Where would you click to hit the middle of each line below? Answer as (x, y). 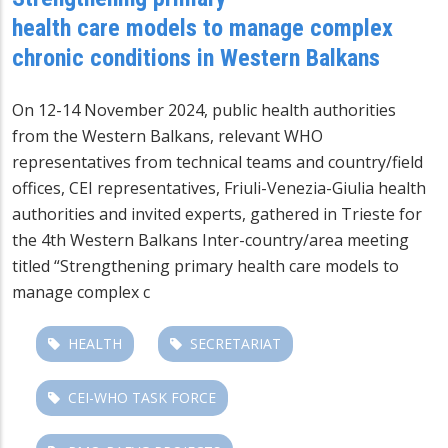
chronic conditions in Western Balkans (196, 57)
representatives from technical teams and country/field (217, 161)
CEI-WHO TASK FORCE (142, 397)
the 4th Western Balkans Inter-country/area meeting (210, 239)
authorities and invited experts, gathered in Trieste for (217, 213)
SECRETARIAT (235, 343)
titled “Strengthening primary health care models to (205, 265)
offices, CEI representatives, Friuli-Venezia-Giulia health (219, 187)
